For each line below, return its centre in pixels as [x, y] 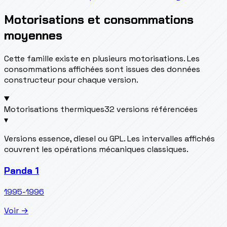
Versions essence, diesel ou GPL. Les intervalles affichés [109, 139]
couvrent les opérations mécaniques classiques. [96, 149]
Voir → [16, 210]
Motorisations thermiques [54, 109]
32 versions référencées [151, 109]
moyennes [33, 35]
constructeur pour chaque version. [71, 80]
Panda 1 [22, 170]
